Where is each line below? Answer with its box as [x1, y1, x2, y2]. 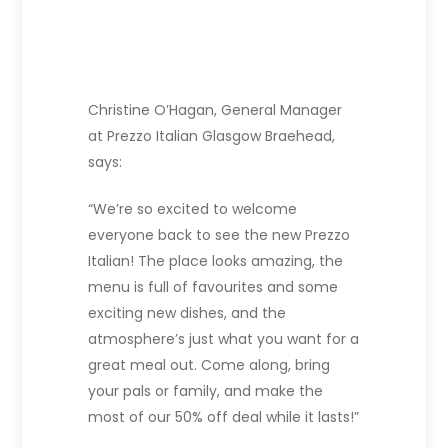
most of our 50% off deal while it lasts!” [88, 407, 360, 428]
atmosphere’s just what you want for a [88, 329, 360, 350]
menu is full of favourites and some [88, 277, 339, 298]
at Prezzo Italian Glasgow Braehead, [88, 126, 336, 147]
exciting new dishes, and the [88, 303, 287, 324]
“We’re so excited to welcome [88, 199, 298, 220]
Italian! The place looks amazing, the [88, 251, 344, 272]
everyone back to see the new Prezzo [88, 225, 351, 246]
